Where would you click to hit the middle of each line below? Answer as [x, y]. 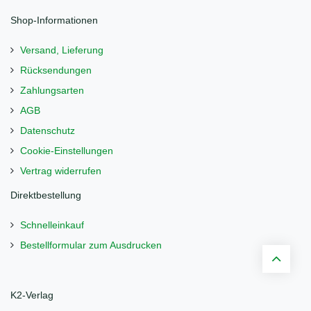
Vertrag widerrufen [61, 171]
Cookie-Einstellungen [67, 151]
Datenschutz [48, 131]
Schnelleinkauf [52, 225]
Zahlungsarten [52, 91]
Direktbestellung [46, 195]
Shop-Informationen [54, 20]
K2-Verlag [32, 295]
